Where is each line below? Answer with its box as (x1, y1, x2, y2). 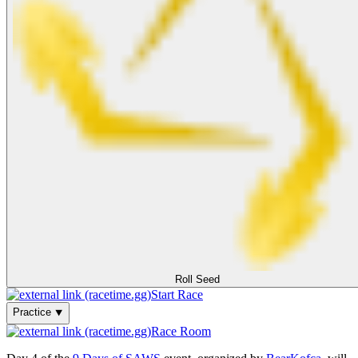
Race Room (151, 324, 211, 338)
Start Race (151, 287, 203, 301)
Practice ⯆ (13, 305, 63, 318)
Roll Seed (174, 272, 220, 285)
